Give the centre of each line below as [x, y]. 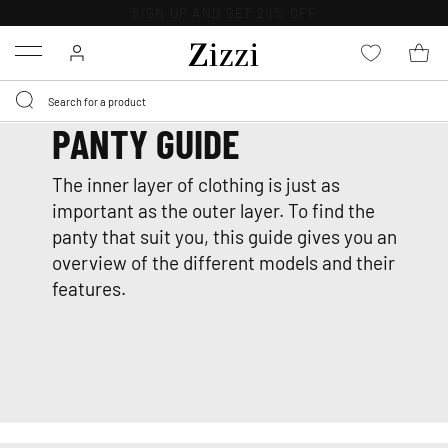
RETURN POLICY [254, 12]
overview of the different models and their [224, 261]
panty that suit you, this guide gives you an [225, 235]
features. [89, 287]
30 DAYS [169, 12]
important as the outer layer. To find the [214, 209]
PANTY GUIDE [146, 143]
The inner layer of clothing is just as [196, 183]
